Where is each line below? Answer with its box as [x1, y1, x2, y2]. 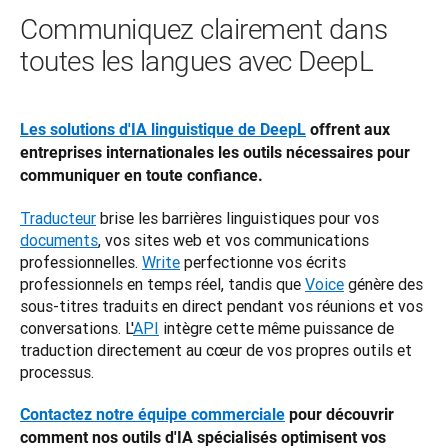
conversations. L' [20, 317, 133, 338]
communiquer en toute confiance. [20, 165, 263, 185]
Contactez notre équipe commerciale [20, 404, 285, 424]
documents [20, 229, 98, 250]
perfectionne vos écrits [180, 251, 346, 272]
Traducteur [20, 207, 96, 228]
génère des [344, 273, 423, 294]
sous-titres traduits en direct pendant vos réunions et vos [20, 295, 423, 316]
